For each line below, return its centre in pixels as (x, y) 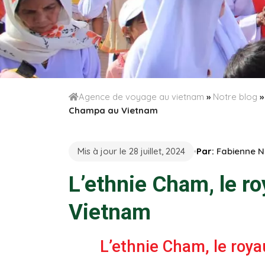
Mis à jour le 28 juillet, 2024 (131, 151)
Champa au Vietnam (113, 110)
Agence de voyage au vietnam (141, 97)
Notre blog (235, 97)
